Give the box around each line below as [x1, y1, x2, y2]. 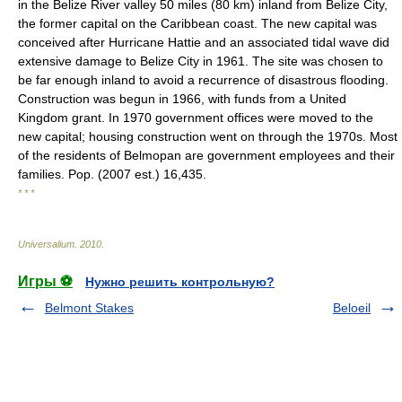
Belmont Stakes [45, 301, 134, 315]
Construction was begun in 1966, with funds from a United [18, 92, 346, 106]
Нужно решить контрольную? [85, 275, 275, 289]
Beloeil [333, 301, 371, 315]
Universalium [18, 239, 74, 249]
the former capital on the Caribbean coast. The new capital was [18, 16, 377, 31]
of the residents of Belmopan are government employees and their [18, 148, 395, 162]
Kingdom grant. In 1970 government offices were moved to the [18, 110, 373, 125]
